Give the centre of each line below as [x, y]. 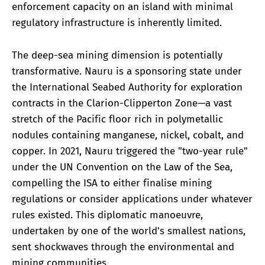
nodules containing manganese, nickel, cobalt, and [128, 135]
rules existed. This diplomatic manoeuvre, [107, 215]
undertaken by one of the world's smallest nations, [129, 231]
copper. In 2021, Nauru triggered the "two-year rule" [130, 151]
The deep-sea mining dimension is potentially [117, 55]
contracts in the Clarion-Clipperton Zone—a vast [122, 103]
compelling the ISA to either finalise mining [112, 183]
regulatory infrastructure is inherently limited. [117, 23]
